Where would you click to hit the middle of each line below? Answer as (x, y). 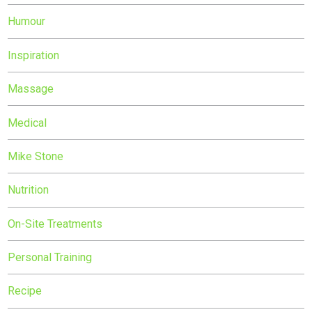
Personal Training (50, 258)
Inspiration (34, 55)
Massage (31, 89)
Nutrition (29, 190)
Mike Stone (36, 156)
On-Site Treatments (55, 224)
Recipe (25, 291)
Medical (28, 123)
